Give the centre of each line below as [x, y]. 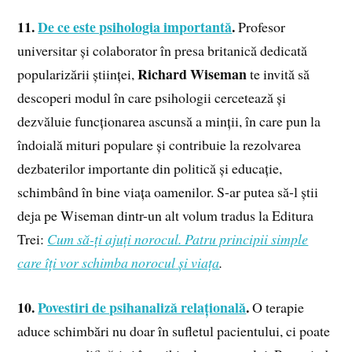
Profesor [262, 27]
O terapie [279, 307]
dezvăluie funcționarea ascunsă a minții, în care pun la [169, 121]
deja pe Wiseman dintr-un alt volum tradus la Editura [166, 216]
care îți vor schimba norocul [97, 263]
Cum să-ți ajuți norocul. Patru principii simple [178, 239]
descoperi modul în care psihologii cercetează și [152, 98]
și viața [199, 263]
